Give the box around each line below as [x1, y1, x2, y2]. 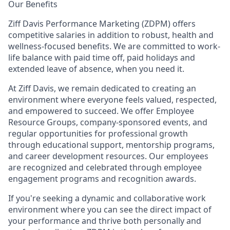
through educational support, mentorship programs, [8, 139, 215, 150]
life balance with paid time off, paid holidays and [8, 51, 195, 63]
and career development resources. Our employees [8, 150, 208, 162]
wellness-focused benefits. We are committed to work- [8, 40, 220, 52]
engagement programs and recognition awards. [8, 172, 196, 184]
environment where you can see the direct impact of [8, 203, 212, 215]
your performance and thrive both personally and [8, 215, 201, 226]
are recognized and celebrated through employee [8, 161, 202, 173]
